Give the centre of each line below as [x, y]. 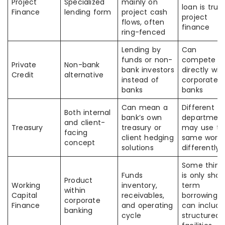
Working [26, 185]
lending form [88, 12]
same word [202, 138]
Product [79, 180]
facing [76, 133]
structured [201, 215]
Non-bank [82, 65]
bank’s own [142, 118]
